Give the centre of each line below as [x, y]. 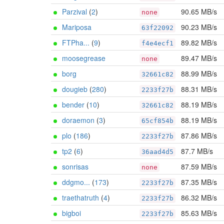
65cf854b [157, 121]
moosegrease [84, 58]
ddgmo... [76, 182]
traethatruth [80, 197]
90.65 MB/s [199, 11]
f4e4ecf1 [157, 43]
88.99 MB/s [199, 73]
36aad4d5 [157, 152]
